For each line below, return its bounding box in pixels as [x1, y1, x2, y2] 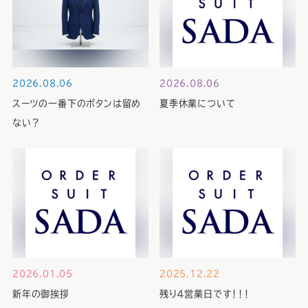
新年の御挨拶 [12, 289, 69, 299]
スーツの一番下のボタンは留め [12, 99, 142, 109]
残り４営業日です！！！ [159, 289, 250, 299]
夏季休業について [159, 99, 236, 109]
